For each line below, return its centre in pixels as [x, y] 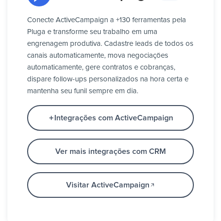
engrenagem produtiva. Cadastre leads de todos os [110, 44]
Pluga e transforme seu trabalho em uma [92, 32]
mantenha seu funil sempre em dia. [83, 91]
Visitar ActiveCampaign [108, 185]
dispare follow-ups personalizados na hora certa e [108, 79]
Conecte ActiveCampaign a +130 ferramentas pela [107, 20]
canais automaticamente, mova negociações [98, 56]
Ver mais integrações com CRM [110, 152]
